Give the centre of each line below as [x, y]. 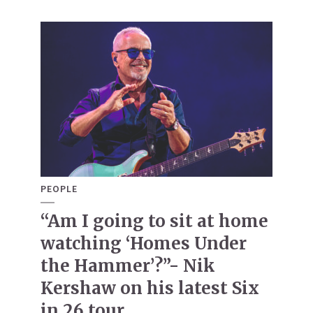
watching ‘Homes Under [144, 244]
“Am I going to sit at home [154, 221]
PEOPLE [59, 189]
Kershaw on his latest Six [150, 289]
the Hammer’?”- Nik [128, 266]
